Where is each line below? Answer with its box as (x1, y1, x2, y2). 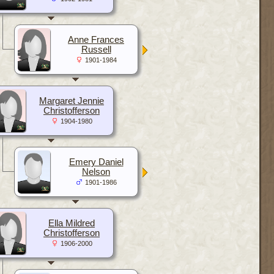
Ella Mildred (48, 218, 95, 228)
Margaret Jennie (39, 95, 104, 106)
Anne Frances (68, 34, 124, 45)
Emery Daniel (68, 157, 124, 167)
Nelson (82, 166, 110, 177)
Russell (81, 44, 111, 54)
